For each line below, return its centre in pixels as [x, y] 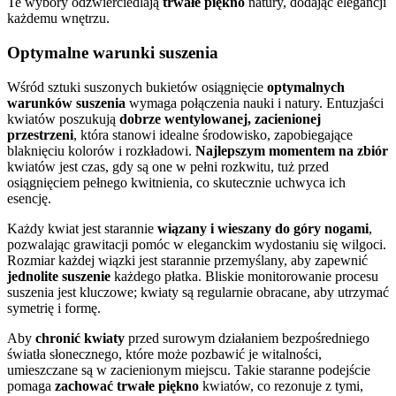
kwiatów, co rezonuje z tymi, [281, 385]
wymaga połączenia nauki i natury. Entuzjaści [255, 103]
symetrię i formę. [54, 308]
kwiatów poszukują [63, 118]
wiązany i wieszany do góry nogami [263, 228]
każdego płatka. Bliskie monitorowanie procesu [244, 276]
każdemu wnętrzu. [58, 19]
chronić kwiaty [80, 338]
